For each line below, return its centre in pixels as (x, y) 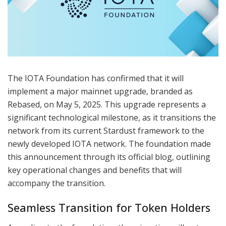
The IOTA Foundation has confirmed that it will (96, 78)
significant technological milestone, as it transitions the (112, 117)
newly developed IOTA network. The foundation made (109, 144)
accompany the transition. (56, 183)
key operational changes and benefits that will (95, 170)
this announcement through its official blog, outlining (109, 157)
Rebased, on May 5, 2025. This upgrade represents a (107, 104)
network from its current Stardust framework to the (106, 130)
